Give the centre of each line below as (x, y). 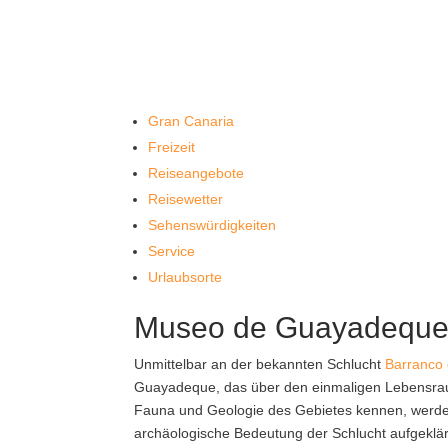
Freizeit (172, 147)
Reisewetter (186, 199)
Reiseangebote (196, 173)
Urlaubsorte (185, 277)
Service (172, 251)
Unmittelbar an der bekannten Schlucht (260, 364)
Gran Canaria (191, 121)
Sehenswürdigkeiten (212, 225)
